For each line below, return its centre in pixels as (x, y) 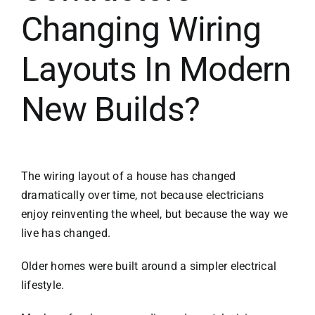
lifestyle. (43, 285)
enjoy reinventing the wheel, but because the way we (154, 214)
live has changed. (66, 233)
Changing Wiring (141, 29)
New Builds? (110, 109)
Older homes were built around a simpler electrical (148, 266)
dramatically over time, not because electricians (142, 195)
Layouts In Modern (156, 69)
